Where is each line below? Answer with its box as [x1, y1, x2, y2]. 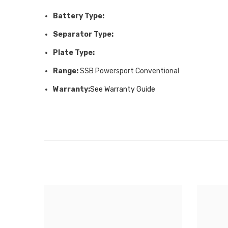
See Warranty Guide [90, 85, 155, 94]
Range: [53, 67, 78, 76]
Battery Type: [53, 12, 104, 21]
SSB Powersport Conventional [78, 67, 179, 76]
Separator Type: [53, 30, 113, 39]
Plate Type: [53, 48, 95, 58]
